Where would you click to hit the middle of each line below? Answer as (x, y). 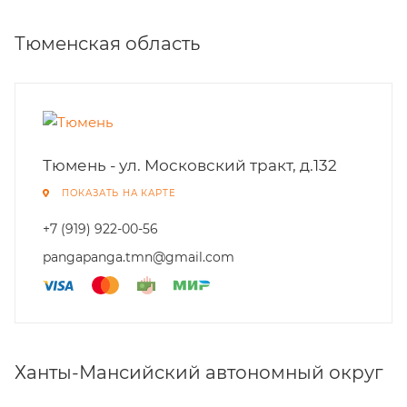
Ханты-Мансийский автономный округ (199, 372)
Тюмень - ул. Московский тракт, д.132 (190, 165)
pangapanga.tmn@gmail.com (139, 257)
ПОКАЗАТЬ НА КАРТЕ (119, 193)
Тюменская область (107, 44)
